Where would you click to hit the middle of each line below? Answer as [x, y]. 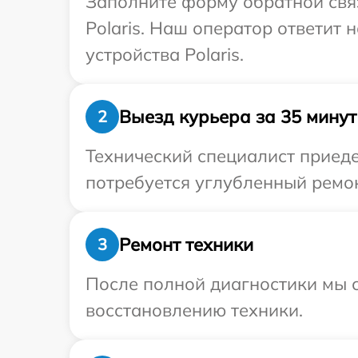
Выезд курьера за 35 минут [238, 116]
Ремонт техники [186, 244]
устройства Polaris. [165, 54]
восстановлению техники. [194, 310]
